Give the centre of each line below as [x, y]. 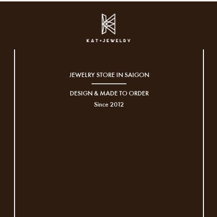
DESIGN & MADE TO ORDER [109, 93]
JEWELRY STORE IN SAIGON [109, 75]
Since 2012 [109, 104]
